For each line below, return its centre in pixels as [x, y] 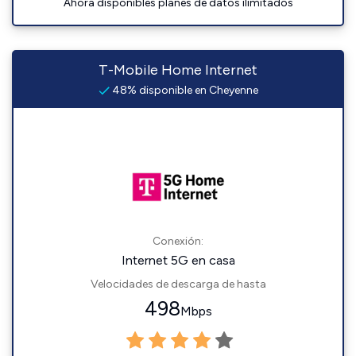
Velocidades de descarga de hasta [178, 284]
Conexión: [178, 241]
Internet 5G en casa [178, 260]
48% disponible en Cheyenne [184, 90]
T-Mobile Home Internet [178, 70]
